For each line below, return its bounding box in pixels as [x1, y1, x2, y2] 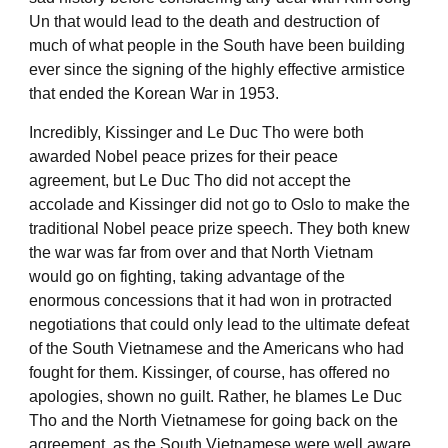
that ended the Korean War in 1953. [29, 84, 279, 102]
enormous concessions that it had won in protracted [29, 291, 392, 309]
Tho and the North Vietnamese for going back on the [29, 411, 398, 429]
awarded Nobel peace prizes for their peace [29, 147, 338, 165]
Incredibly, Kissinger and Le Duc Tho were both [29, 123, 364, 141]
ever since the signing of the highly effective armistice [29, 60, 405, 78]
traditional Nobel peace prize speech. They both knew [29, 219, 410, 237]
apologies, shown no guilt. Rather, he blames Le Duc [29, 387, 402, 405]
